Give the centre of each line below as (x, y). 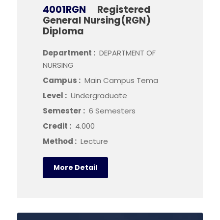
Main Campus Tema (121, 80)
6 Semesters (112, 111)
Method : (60, 141)
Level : (55, 96)
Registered (124, 10)
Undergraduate (99, 96)
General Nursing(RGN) (97, 20)
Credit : (58, 126)
